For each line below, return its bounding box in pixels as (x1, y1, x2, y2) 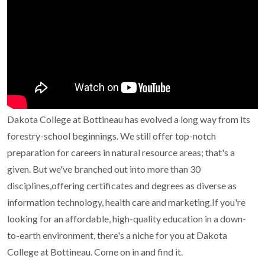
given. (7, 163, 33, 175)
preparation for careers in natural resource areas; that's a (7, 147, 235, 159)
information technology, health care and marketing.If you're (7, 196, 245, 208)
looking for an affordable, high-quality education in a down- (7, 213, 246, 225)
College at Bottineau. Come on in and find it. (7, 246, 183, 258)
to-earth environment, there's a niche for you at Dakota (7, 230, 227, 241)
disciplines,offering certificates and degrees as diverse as (7, 180, 237, 192)
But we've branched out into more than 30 (33, 163, 201, 175)
